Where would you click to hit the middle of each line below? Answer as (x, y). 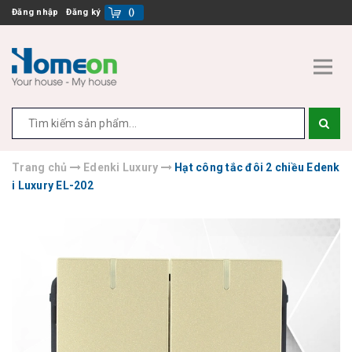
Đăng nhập (35, 12)
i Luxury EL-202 (53, 185)
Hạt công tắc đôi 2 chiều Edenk (257, 167)
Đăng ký (83, 12)
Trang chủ (40, 167)
